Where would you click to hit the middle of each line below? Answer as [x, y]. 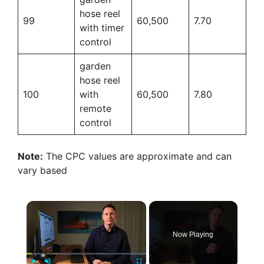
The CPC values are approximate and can [137, 156]
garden [95, 66]
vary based [42, 170]
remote [95, 108]
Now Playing [193, 234]
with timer [102, 27]
